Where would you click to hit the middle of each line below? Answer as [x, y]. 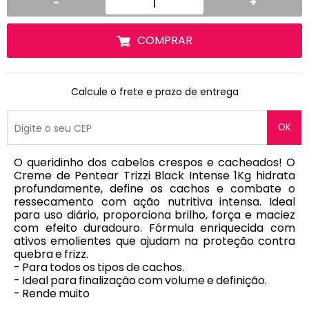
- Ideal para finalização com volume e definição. [140, 280]
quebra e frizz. [51, 254]
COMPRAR [165, 40]
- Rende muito [52, 293]
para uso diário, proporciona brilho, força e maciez [154, 215]
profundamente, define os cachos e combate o [154, 189]
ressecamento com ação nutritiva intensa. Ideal [154, 202]
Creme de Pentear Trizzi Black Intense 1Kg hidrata [154, 176]
